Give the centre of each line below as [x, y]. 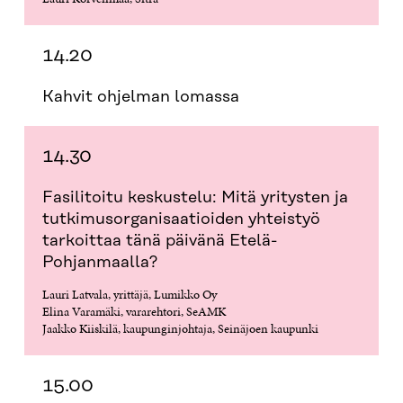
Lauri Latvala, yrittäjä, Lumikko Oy [129, 294]
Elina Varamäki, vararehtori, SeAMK [134, 311]
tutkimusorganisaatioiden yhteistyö [181, 219]
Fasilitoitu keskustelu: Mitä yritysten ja [195, 197]
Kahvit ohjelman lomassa [140, 97]
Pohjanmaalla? [99, 262]
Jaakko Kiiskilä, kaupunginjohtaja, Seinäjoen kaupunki [180, 328]
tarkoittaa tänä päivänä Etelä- [159, 241]
